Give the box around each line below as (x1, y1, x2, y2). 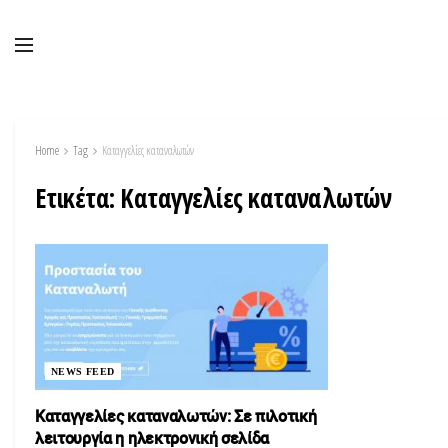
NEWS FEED (51, 366, 115, 378)
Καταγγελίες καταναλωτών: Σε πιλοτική (35, 405, 317, 428)
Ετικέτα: (35, 180, 121, 216)
